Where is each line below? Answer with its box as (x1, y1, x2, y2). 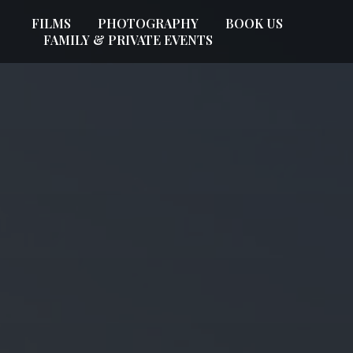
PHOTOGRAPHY (98, 15, 199, 32)
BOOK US (225, 15, 283, 32)
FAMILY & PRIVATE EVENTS (43, 32, 213, 48)
